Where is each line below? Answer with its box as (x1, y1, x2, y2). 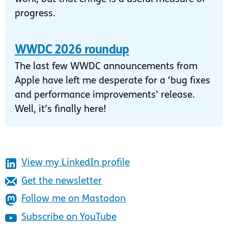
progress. (14, 9, 55, 19)
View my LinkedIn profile (21, 158, 130, 168)
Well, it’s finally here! (14, 104, 106, 115)
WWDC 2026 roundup (14, 44, 129, 56)
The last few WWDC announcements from (14, 62, 197, 72)
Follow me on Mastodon (21, 194, 126, 205)
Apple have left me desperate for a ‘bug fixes (14, 76, 210, 86)
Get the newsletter (21, 176, 102, 186)
